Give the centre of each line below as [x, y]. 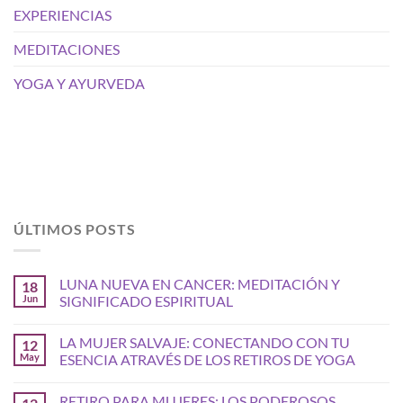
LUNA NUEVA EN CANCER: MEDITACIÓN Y [200, 284]
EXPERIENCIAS [63, 14]
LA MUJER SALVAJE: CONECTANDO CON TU [205, 343]
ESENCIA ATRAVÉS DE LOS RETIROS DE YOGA [207, 360]
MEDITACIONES [67, 49]
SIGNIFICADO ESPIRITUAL [146, 301]
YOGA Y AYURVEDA [79, 83]
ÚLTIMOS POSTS [75, 228]
